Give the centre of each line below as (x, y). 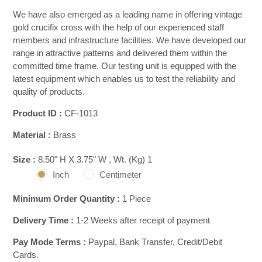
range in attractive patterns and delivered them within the (120, 53)
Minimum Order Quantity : (67, 198)
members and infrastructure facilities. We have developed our (130, 40)
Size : (26, 159)
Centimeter (121, 174)
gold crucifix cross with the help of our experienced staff (119, 27)
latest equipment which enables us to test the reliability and (124, 78)
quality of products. (49, 91)
